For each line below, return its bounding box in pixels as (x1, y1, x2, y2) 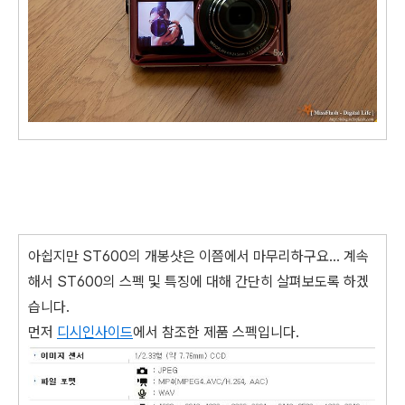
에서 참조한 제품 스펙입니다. (133, 323, 299, 341)
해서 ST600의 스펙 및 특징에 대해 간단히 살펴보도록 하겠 (28, 272, 369, 290)
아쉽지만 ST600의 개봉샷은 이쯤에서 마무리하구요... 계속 (28, 247, 369, 265)
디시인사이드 (57, 323, 133, 341)
